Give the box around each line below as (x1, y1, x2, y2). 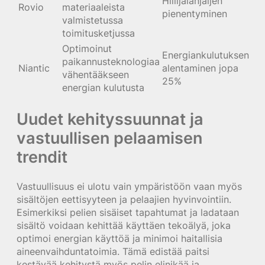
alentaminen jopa (162, 62, 238, 75)
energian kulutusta (62, 82, 144, 94)
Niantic (18, 62, 50, 75)
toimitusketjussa (62, 27, 135, 40)
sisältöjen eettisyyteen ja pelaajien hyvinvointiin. (17, 193, 231, 206)
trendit (17, 147, 67, 167)
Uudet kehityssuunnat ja (17, 109, 203, 130)
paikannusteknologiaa (62, 56, 160, 68)
